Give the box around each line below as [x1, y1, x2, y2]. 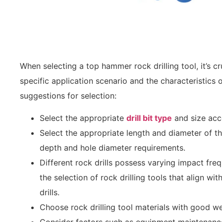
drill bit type [126, 112, 172, 123]
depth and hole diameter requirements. [40, 142, 185, 153]
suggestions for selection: [20, 91, 116, 101]
